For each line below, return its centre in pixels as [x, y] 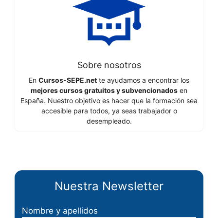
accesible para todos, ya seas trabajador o [109, 111]
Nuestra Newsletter [109, 186]
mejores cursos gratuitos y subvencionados [104, 91]
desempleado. [109, 121]
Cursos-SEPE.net [68, 80]
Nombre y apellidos [60, 211]
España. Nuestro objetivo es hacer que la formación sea [109, 101]
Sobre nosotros [109, 65]
